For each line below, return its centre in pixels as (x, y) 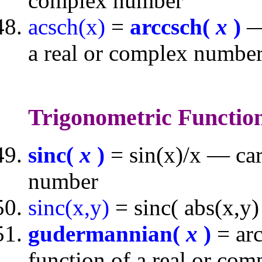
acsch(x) (67, 27)
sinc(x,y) (69, 208)
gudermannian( (107, 234)
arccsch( (173, 27)
